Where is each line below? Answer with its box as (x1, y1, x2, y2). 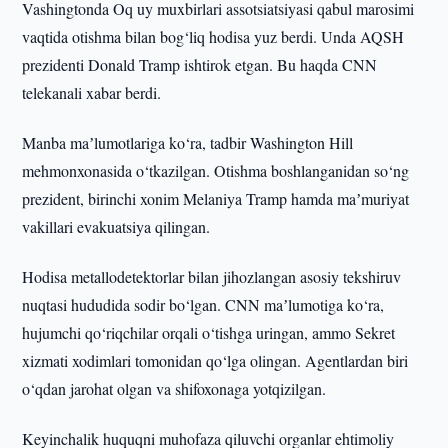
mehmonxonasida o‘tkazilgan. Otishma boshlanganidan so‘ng (22, 160, 410, 181)
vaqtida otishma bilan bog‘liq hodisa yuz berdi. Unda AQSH (22, 26, 405, 47)
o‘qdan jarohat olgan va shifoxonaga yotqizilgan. (22, 378, 327, 399)
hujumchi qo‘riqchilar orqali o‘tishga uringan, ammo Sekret (22, 322, 396, 343)
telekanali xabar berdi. (22, 82, 162, 103)
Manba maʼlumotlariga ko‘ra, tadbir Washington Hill (22, 132, 354, 153)
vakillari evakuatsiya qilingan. (22, 216, 211, 237)
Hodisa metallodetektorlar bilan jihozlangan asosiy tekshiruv (22, 266, 402, 287)
